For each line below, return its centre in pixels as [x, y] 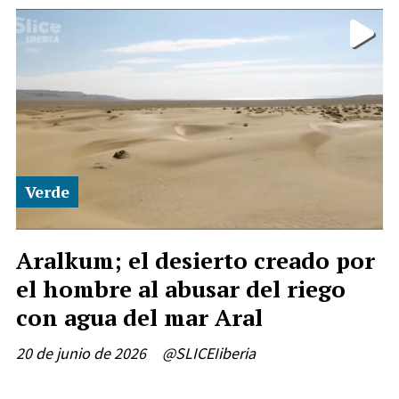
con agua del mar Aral [139, 317]
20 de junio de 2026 [81, 354]
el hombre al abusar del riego [181, 288]
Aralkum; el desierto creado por [195, 260]
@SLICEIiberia [209, 354]
